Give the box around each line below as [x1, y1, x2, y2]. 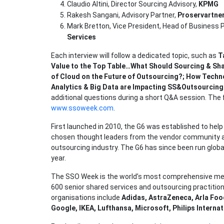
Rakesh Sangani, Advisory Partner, [67, 11, 177, 19]
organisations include [51, 193, 121, 202]
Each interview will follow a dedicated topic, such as [51, 51, 218, 60]
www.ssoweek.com [51, 104, 113, 112]
